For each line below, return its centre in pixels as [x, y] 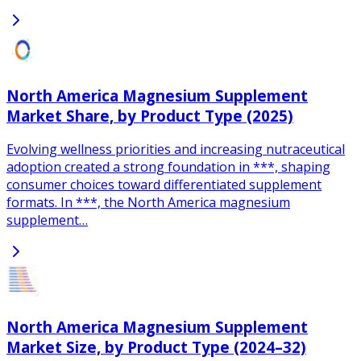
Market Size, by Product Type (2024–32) [156, 347]
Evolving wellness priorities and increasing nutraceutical [176, 149]
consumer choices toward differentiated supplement [164, 185]
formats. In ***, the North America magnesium [148, 203]
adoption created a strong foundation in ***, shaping [168, 167]
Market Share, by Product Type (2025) [150, 115]
